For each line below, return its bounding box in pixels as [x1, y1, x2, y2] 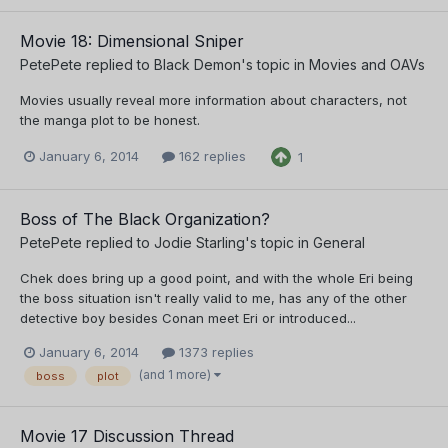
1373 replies [175, 343, 254, 360]
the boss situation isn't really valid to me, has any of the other [20, 289, 407, 306]
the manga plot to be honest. [20, 111, 200, 128]
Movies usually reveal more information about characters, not [20, 91, 407, 108]
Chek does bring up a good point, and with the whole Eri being [20, 269, 413, 286]
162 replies [175, 148, 246, 165]
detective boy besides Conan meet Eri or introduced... [20, 309, 356, 326]
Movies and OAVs [309, 55, 425, 73]
